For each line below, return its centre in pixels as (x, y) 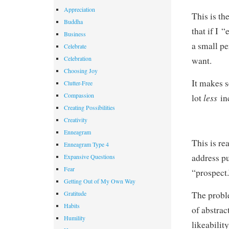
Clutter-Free (78, 83)
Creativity (76, 119)
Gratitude (75, 193)
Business (75, 33)
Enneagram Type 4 (86, 144)
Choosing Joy (81, 70)
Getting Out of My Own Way (100, 181)
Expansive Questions (89, 156)
